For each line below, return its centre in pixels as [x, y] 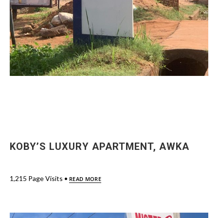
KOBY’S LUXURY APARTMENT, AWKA [100, 146]
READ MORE [85, 179]
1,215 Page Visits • [39, 178]
